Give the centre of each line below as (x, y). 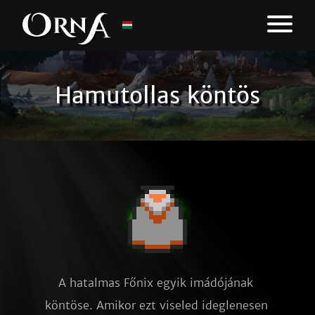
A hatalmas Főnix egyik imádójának (156, 283)
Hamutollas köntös (157, 96)
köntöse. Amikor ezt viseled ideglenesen (156, 305)
